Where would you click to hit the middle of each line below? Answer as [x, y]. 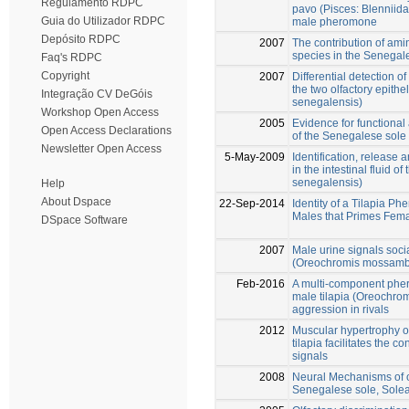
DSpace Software [84, 220]
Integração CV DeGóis [97, 94]
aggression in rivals [341, 309]
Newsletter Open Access [101, 149]
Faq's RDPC [72, 58]
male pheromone [335, 21]
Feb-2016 [261, 283]
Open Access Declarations [106, 131]
